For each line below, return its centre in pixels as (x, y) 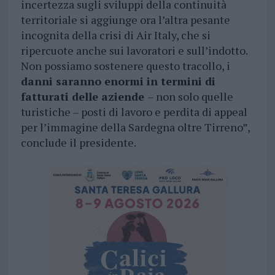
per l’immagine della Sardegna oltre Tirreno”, (135, 127)
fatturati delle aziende (84, 97)
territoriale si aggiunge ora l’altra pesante (125, 20)
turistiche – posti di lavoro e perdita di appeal (134, 112)
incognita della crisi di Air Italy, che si (115, 35)
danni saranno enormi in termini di (118, 81)
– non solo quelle (190, 97)
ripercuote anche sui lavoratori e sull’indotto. (134, 51)
